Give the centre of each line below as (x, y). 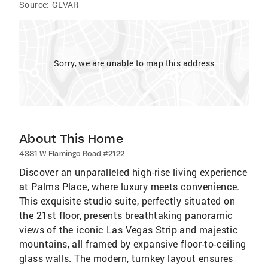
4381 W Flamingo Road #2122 (72, 153)
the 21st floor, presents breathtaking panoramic (126, 215)
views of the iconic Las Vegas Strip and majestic (129, 229)
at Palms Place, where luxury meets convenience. (130, 186)
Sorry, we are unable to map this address (134, 63)
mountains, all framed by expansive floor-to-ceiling (133, 244)
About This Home (71, 138)
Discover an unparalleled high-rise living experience (133, 172)
